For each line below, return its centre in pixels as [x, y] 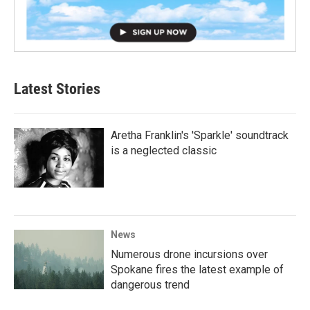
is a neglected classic [164, 151]
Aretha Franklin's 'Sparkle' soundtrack [200, 136]
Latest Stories [57, 89]
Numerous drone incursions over [189, 255]
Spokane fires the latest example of [197, 270]
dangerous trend [150, 285]
